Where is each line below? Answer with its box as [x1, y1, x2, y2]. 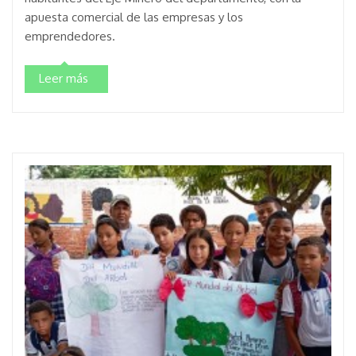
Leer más [39, 70, 88, 86]
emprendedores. [25, 28, 115, 44]
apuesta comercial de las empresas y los [25, 9, 243, 25]
